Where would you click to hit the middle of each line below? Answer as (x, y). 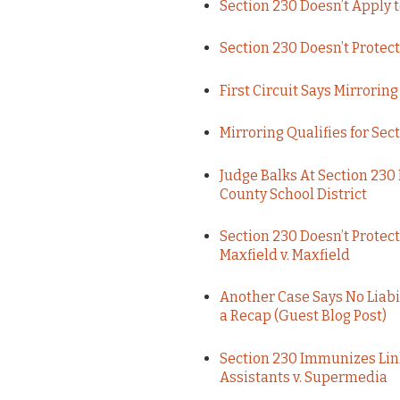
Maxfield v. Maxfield (284, 255)
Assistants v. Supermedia (303, 377)
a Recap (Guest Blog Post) (303, 316)
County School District (293, 194)
